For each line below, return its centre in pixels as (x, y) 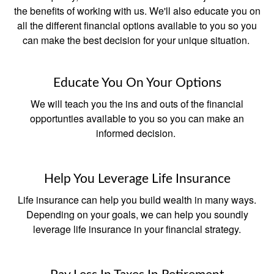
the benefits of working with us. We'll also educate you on (137, 11)
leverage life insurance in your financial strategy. (137, 229)
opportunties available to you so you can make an (137, 119)
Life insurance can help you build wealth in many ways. (137, 200)
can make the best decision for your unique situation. (137, 40)
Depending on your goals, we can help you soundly (137, 215)
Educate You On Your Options (137, 83)
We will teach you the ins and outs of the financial (137, 104)
